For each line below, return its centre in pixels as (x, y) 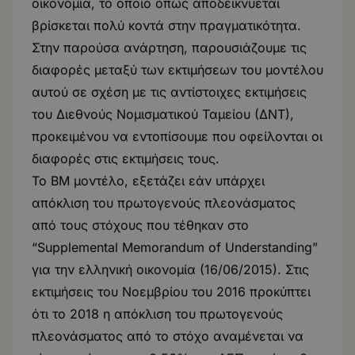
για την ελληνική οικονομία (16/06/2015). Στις (170, 269)
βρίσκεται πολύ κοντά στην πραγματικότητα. (166, 25)
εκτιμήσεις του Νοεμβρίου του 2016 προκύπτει (171, 292)
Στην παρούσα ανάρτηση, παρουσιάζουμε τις (169, 48)
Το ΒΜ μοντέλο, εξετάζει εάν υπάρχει (148, 181)
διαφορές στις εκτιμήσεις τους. (126, 158)
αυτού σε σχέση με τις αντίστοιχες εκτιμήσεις (169, 92)
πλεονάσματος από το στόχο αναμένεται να (168, 336)
